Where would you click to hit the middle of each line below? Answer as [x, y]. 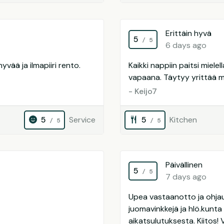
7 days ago [186, 177]
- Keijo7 [143, 91]
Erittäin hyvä [188, 33]
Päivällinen [184, 165]
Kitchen [183, 120]
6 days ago [186, 45]
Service [82, 120]
